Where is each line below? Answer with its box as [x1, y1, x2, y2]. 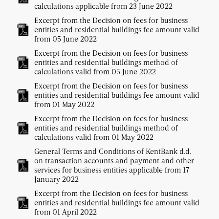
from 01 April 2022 [34, 207, 97, 217]
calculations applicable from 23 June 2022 [34, 1, 173, 11]
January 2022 [34, 174, 79, 184]
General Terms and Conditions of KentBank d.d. [34, 146, 191, 156]
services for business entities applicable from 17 [34, 165, 190, 175]
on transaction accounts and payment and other [34, 155, 194, 166]
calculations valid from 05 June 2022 [34, 66, 156, 77]
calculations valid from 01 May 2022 [34, 132, 153, 142]
